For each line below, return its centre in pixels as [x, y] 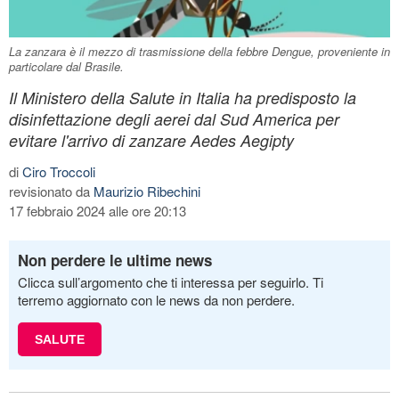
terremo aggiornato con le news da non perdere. [156, 299]
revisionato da [51, 191]
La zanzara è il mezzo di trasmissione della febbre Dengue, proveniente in [199, 51]
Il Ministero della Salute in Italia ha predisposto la [183, 97]
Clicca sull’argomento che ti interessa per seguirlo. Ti [171, 281]
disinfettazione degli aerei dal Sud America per [174, 118]
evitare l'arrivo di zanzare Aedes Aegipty [151, 140]
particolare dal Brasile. [66, 66]
